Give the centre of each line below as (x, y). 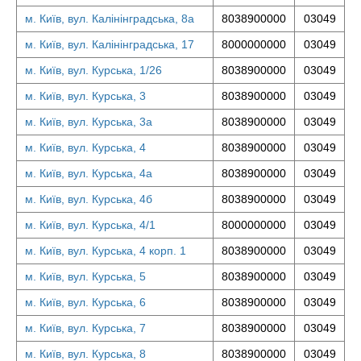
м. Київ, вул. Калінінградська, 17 (110, 44)
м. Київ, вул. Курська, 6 (85, 302)
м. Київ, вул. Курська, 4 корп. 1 (106, 251)
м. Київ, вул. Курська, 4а (89, 173)
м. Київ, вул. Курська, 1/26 (93, 70)
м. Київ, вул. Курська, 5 (85, 276)
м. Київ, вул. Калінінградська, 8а (110, 19)
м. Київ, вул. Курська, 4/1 (90, 225)
